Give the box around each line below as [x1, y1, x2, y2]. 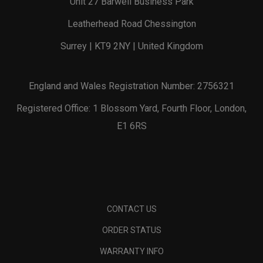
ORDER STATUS [102, 225, 161, 235]
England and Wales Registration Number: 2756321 [29, 80, 234, 92]
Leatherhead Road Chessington [67, 18, 196, 29]
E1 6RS [116, 120, 147, 131]
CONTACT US [106, 204, 157, 214]
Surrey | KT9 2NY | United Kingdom [60, 40, 203, 52]
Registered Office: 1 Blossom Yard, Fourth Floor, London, [16, 102, 247, 114]
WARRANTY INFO [99, 246, 164, 256]
